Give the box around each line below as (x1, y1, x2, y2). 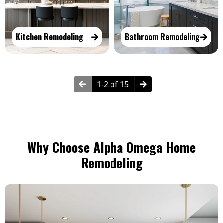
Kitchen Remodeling (16, 30, 83, 43)
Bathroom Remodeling (125, 30, 200, 43)
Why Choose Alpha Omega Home (27, 137, 196, 157)
